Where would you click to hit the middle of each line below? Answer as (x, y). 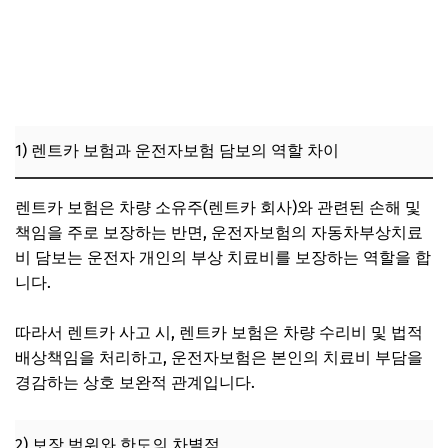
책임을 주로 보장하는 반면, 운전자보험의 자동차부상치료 (219, 232)
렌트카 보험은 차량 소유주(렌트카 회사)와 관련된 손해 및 (218, 207)
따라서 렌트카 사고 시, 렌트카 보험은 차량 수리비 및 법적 (219, 332)
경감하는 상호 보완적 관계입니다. (135, 382)
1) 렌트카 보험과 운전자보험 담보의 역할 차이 (177, 150)
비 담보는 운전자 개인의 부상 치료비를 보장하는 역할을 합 (223, 257)
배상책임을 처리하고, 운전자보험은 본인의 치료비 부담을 (219, 357)
